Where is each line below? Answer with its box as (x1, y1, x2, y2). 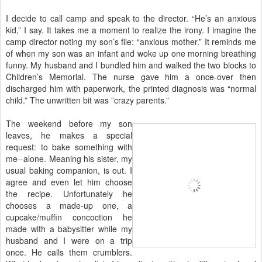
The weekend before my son (6, 118, 132, 129)
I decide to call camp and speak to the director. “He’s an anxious (6, 12, 256, 24)
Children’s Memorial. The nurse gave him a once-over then (6, 71, 256, 82)
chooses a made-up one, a (6, 199, 132, 211)
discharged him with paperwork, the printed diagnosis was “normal (6, 82, 256, 94)
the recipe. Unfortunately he (6, 188, 132, 199)
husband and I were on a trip (6, 235, 132, 246)
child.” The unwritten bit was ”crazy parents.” (6, 94, 169, 106)
